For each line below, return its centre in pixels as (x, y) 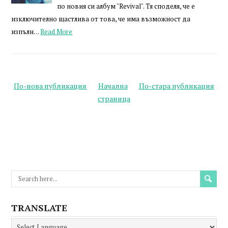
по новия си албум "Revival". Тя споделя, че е (126, 6)
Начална (113, 85)
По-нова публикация (50, 85)
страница (114, 98)
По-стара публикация (176, 85)
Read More (56, 31)
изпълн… (25, 31)
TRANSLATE (39, 207)
